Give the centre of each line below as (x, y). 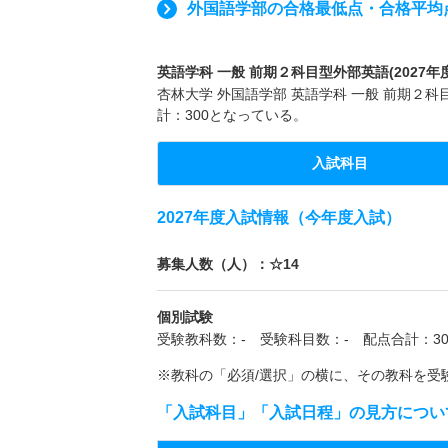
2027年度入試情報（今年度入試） (279, 217)
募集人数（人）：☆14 (228, 263)
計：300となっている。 (232, 114)
